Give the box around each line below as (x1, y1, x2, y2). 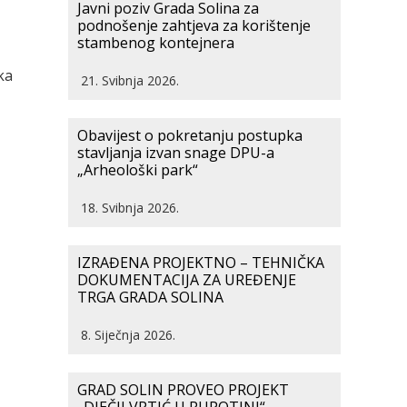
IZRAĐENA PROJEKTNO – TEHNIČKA (77, 253, 324, 273)
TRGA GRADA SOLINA (77, 287, 223, 307)
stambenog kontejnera (77, 33, 234, 53)
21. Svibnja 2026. (81, 72, 179, 89)
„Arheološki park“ (77, 160, 198, 180)
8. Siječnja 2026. (81, 326, 175, 343)
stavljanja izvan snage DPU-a (77, 143, 274, 163)
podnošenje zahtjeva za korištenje (77, 15, 311, 35)
